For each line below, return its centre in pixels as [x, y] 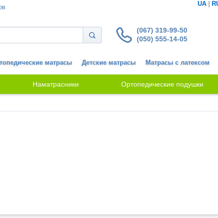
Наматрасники [56, 84]
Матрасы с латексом [178, 63]
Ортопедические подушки [162, 84]
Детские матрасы [109, 63]
